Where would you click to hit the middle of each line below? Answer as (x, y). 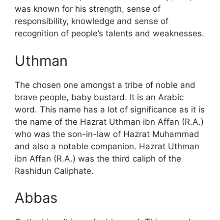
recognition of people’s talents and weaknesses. (110, 34)
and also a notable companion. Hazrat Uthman (107, 146)
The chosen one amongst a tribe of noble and (105, 85)
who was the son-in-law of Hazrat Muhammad (107, 134)
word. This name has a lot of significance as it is (110, 109)
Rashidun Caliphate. (54, 171)
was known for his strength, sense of (88, 9)
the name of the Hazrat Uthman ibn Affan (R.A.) (109, 122)
